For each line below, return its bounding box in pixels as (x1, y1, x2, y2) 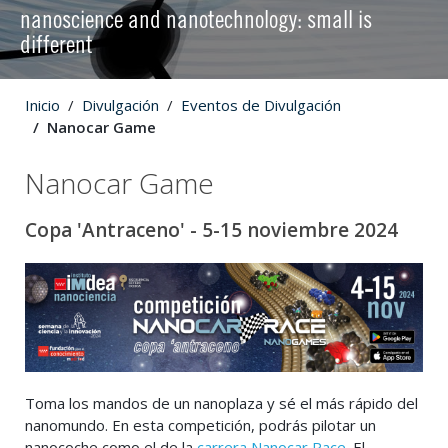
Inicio (25, 95, 60, 116)
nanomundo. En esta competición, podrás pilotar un (25, 414, 376, 435)
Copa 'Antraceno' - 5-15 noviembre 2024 (25, 217, 398, 244)
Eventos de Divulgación (181, 95, 341, 116)
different (20, 36, 93, 58)
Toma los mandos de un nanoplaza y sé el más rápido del (25, 392, 418, 413)
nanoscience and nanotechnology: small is (20, 11, 372, 33)
